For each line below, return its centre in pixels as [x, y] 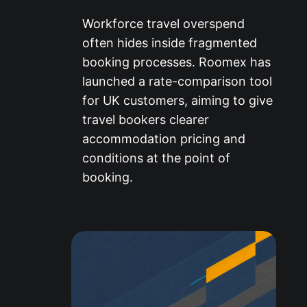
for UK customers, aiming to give [177, 100]
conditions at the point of [156, 158]
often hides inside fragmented [170, 42]
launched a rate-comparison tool [177, 81]
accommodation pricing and [164, 138]
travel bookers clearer [146, 119]
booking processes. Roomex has [176, 62]
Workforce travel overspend [163, 23]
